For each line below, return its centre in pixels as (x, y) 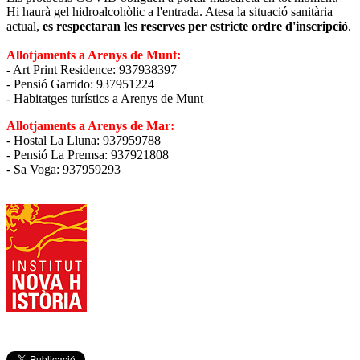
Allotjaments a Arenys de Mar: (90, 125)
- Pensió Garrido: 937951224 (80, 84)
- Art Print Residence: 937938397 (92, 69)
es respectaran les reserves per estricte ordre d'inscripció (195, 26)
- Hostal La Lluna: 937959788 (85, 140)
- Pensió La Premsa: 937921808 (88, 154)
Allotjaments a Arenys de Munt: (94, 55)
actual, (25, 26)
